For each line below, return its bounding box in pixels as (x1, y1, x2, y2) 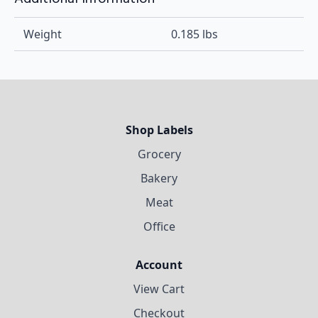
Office (143, 219, 175, 235)
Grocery (137, 146, 181, 163)
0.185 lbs (171, 26, 218, 43)
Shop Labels (125, 122, 193, 138)
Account (136, 257, 182, 273)
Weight (23, 26, 62, 43)
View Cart (133, 281, 185, 297)
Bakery (141, 170, 177, 187)
